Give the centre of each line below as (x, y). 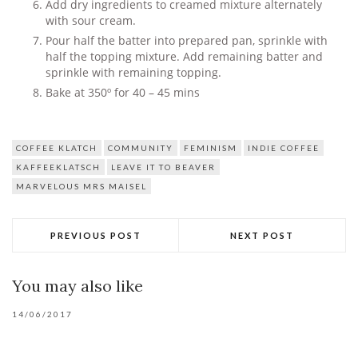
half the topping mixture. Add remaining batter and (184, 57)
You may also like (78, 286)
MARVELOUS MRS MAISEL (82, 187)
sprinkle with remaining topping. (133, 73)
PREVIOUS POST (95, 236)
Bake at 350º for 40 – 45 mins (123, 93)
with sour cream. (91, 21)
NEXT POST (262, 236)
